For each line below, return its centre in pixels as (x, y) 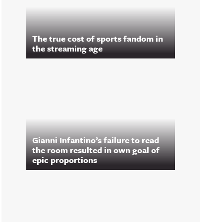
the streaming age (67, 48)
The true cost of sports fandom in (98, 38)
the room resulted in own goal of (96, 150)
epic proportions (65, 160)
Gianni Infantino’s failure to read (96, 140)
